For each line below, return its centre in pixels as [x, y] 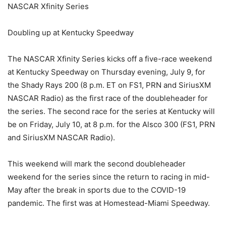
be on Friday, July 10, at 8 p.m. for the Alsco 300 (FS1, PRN [111, 124]
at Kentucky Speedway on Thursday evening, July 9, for [106, 72]
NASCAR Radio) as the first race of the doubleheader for [108, 98]
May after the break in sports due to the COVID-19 [97, 190]
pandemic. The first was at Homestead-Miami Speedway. [109, 203]
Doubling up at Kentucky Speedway [71, 33]
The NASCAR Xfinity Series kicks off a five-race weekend [110, 59]
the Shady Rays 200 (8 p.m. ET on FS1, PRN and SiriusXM [109, 85]
